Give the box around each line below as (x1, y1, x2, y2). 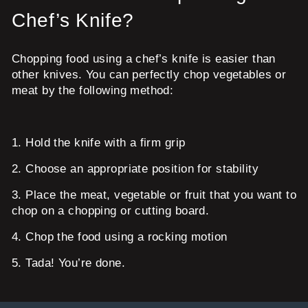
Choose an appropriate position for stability (25, 162, 258, 175)
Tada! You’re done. (25, 256, 125, 269)
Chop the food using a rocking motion (25, 230, 228, 243)
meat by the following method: (12, 83, 174, 97)
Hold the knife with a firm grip (25, 135, 186, 149)
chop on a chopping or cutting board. (12, 203, 210, 217)
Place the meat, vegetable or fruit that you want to (25, 188, 296, 201)
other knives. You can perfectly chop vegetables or (12, 67, 287, 81)
